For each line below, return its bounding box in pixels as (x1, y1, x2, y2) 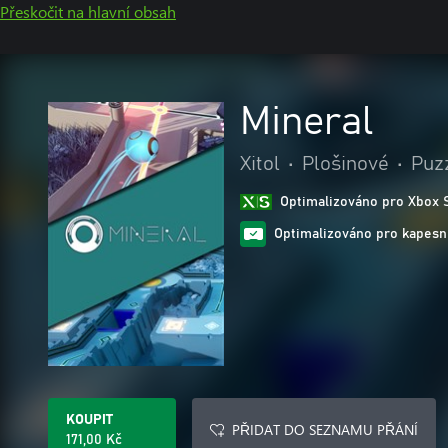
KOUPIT (66, 413, 113, 427)
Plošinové (302, 154, 389, 174)
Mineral (240, 102, 374, 142)
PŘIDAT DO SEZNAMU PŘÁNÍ (232, 420, 418, 439)
